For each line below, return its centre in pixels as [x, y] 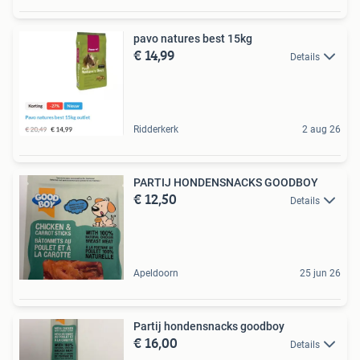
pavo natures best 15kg [193, 38]
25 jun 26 [320, 273]
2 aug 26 [321, 129]
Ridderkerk [156, 129]
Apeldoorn [156, 273]
